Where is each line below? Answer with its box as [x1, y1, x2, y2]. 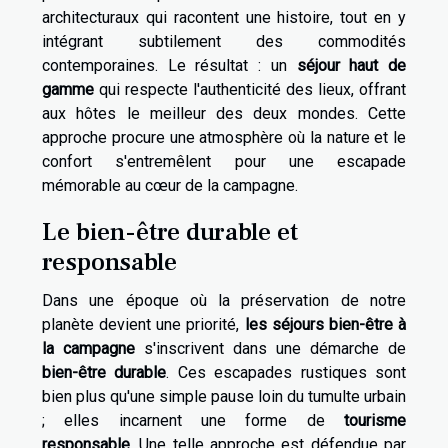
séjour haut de [296, 56, 407, 76]
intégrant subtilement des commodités [42, 32, 406, 52]
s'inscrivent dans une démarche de [135, 338, 406, 358]
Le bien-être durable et [42, 215, 298, 248]
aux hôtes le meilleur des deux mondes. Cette [42, 104, 406, 124]
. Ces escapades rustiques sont [166, 362, 407, 382]
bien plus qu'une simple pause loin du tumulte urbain [42, 386, 406, 406]
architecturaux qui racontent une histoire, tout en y [42, 8, 406, 28]
